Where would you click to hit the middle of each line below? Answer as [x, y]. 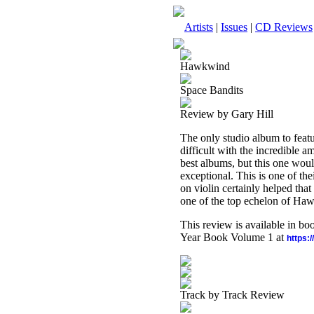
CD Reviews [284, 27]
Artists [199, 27]
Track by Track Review [232, 295]
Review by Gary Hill [227, 114]
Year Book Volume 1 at [233, 237]
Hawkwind [205, 66]
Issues [234, 27]
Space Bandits [212, 90]
